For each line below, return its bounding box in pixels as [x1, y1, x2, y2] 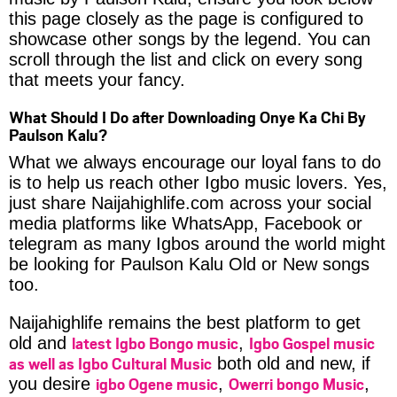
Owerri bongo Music [229, 372, 364, 394]
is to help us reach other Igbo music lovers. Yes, [9, 172, 387, 192]
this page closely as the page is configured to [9, 8, 363, 28]
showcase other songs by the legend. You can [9, 28, 370, 49]
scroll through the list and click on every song [9, 49, 362, 69]
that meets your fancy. [9, 69, 185, 90]
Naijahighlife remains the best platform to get [9, 312, 361, 332]
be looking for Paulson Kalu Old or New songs [9, 253, 370, 274]
